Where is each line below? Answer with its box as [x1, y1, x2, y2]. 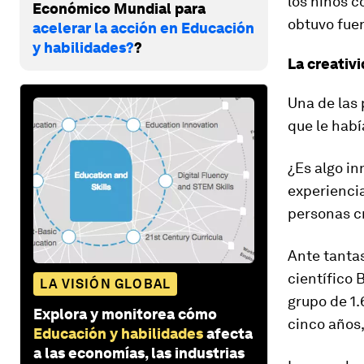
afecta [206, 324, 253, 342]
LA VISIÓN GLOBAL [40, 275, 171, 292]
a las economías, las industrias [33, 344, 245, 362]
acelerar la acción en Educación [32, 19, 254, 37]
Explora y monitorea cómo [33, 305, 217, 323]
